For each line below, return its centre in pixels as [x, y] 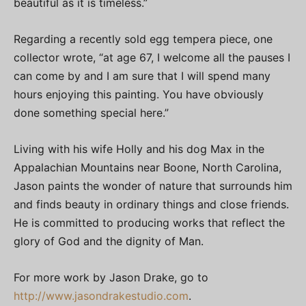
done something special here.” [91, 113]
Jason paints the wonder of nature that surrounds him [153, 186]
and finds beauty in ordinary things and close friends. [151, 205]
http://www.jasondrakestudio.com [101, 296]
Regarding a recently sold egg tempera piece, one [143, 39]
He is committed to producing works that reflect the [149, 223]
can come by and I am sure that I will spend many [142, 76]
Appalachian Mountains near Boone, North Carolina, [148, 168]
